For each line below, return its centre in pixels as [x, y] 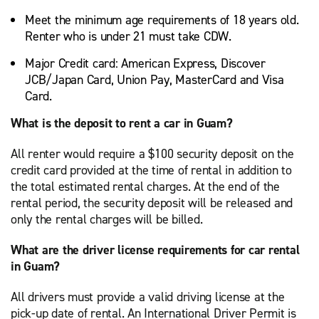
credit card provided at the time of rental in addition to [151, 170]
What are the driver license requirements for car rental [155, 250]
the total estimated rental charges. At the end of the [145, 186]
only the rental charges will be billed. [107, 219]
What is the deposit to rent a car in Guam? [122, 123]
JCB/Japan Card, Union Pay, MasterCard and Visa [155, 79]
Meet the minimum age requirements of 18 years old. [162, 20]
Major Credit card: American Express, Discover [145, 63]
